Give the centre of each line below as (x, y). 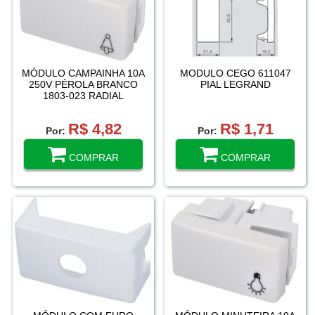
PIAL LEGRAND (235, 85)
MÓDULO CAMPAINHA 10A (83, 73)
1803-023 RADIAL (83, 96)
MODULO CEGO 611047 (235, 73)
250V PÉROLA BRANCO (83, 85)
